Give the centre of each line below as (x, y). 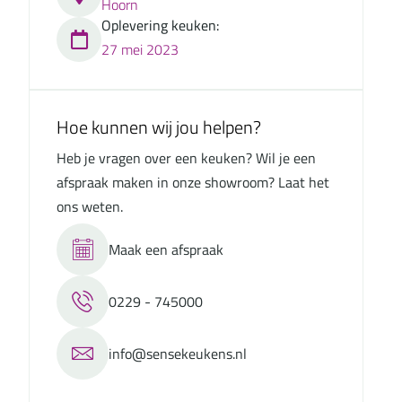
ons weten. (90, 206)
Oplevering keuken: (160, 25)
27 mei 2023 (140, 49)
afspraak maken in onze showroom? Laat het (193, 182)
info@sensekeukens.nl (178, 353)
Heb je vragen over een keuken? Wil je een (186, 158)
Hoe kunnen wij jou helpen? (159, 127)
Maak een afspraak (166, 249)
